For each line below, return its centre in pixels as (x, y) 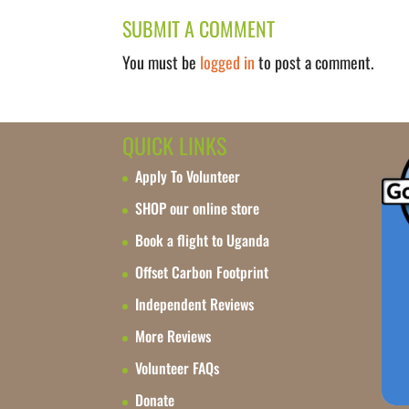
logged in (228, 63)
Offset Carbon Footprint (202, 273)
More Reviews (173, 336)
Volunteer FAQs (178, 368)
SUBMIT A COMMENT (199, 29)
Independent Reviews (195, 304)
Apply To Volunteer (188, 177)
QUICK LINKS (175, 146)
